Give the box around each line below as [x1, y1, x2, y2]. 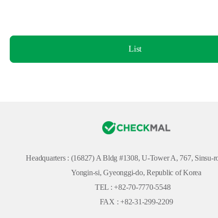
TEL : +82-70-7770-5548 [94, 182, 176, 191]
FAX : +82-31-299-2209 [99, 197, 173, 206]
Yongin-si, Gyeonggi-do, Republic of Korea [71, 168, 201, 177]
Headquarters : [26, 153, 71, 162]
